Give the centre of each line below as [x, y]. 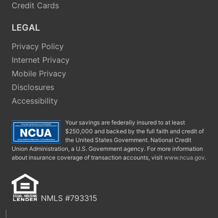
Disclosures [33, 87]
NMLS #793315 [69, 198]
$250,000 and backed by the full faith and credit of [135, 131]
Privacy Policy [38, 46]
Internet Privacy [41, 60]
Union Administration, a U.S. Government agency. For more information [107, 148]
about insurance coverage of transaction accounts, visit [88, 157]
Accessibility [35, 100]
